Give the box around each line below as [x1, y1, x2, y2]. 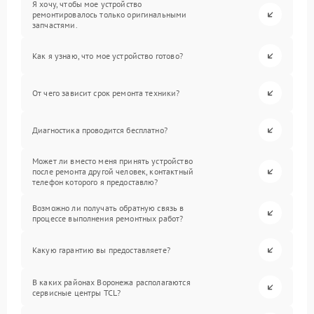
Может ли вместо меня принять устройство [32, 156, 193, 166]
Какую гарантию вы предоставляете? [32, 245, 170, 255]
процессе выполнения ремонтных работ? [32, 212, 184, 224]
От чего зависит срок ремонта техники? [32, 88, 180, 98]
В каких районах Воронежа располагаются [32, 276, 191, 287]
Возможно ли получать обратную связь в [32, 202, 184, 213]
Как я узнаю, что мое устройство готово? [32, 50, 183, 61]
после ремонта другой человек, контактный [32, 166, 193, 177]
